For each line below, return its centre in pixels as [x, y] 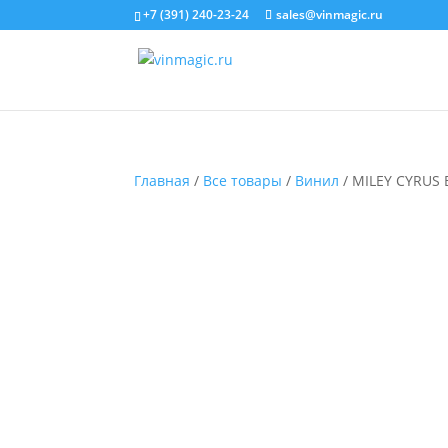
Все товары [243, 180]
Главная [162, 180]
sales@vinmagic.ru [330, 14]
